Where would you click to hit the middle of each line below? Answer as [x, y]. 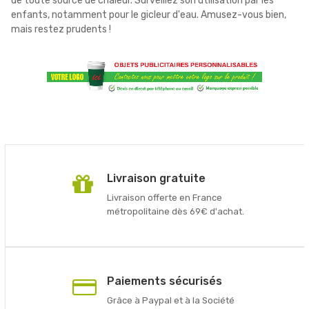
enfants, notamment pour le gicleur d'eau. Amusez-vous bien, [149, 14]
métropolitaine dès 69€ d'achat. [175, 211]
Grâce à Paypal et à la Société [170, 300]
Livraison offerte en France [164, 197]
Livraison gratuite [156, 178]
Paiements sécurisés [164, 281]
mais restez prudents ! [61, 29]
